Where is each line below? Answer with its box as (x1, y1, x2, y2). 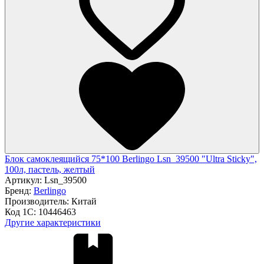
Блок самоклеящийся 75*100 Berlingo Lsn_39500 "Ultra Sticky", (5, 153, 257, 164)
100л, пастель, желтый (5, 164, 95, 174)
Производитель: (5, 196, 71, 206)
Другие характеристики (5, 217, 101, 227)
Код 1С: (5, 206, 38, 217)
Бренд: (5, 185, 34, 196)
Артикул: (5, 174, 44, 185)
